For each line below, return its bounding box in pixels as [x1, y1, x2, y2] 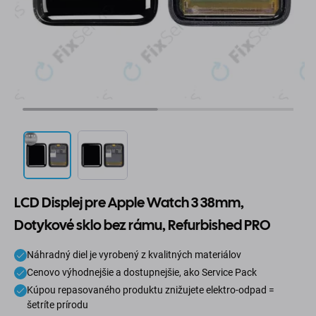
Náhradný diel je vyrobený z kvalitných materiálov [27, 249, 241, 261]
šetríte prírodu [27, 299, 88, 311]
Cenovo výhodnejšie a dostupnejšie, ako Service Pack [27, 267, 257, 279]
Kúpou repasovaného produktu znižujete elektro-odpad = [27, 284, 274, 296]
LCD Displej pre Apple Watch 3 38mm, [14, 193, 244, 212]
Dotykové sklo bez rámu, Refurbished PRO [14, 216, 271, 235]
